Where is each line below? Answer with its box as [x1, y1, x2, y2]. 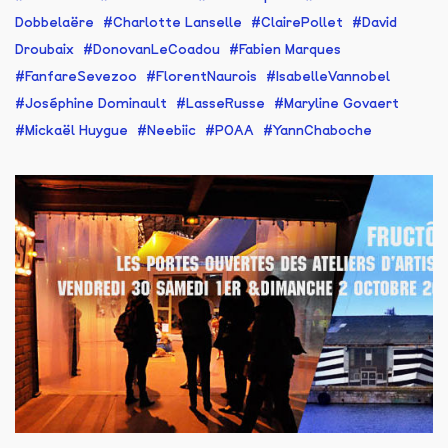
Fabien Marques [239, 40, 341, 58]
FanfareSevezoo [25, 67, 137, 85]
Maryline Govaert [284, 94, 399, 112]
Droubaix [15, 40, 74, 58]
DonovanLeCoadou [93, 40, 220, 58]
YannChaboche [273, 121, 372, 139]
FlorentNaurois [156, 67, 257, 85]
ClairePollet [261, 13, 343, 31]
